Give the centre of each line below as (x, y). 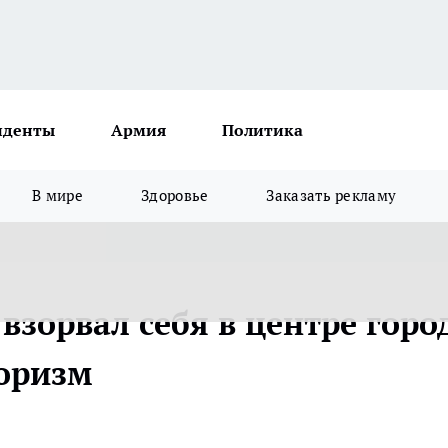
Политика (262, 130)
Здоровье (175, 195)
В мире (58, 195)
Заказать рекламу (331, 195)
